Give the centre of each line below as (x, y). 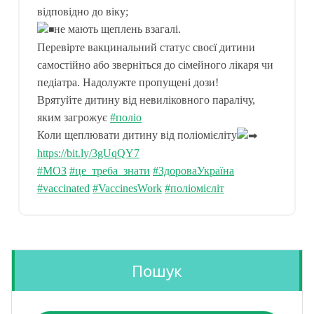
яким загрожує (74, 117)
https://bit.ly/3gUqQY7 (88, 153)
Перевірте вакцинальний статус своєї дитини (146, 47)
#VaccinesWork (127, 189)
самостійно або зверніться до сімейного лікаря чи (155, 64)
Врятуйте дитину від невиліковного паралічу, (146, 100)
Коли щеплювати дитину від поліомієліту (137, 135)
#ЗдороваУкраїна (193, 171)
